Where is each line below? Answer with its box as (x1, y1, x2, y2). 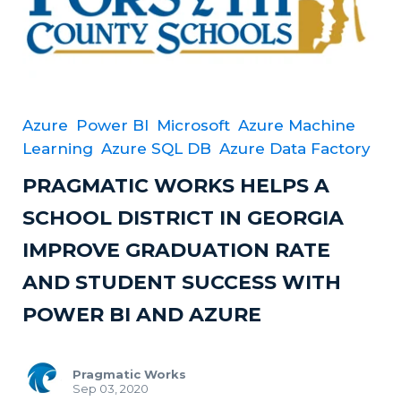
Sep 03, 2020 (73, 380, 149, 396)
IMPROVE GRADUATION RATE (22, 237, 330, 262)
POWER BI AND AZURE (22, 302, 261, 327)
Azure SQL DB (101, 139, 211, 158)
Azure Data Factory (219, 139, 371, 158)
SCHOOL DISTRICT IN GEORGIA (22, 205, 344, 230)
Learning (22, 139, 93, 158)
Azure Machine (238, 115, 355, 134)
